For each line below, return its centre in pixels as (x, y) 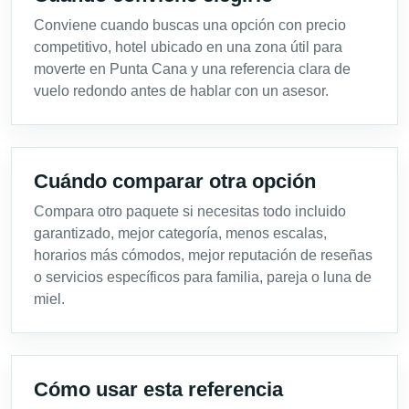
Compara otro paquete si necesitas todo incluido (190, 211)
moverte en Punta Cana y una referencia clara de (192, 68)
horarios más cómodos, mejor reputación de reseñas (203, 255)
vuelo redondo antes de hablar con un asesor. (181, 90)
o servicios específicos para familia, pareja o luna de (203, 277)
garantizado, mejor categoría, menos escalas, (180, 233)
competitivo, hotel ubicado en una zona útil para (188, 47)
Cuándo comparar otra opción (175, 181)
